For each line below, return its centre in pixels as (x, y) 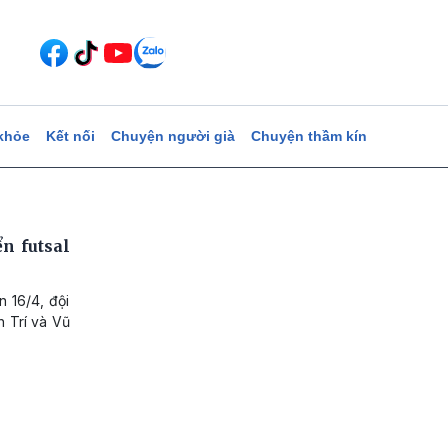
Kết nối (70, 136)
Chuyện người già (172, 136)
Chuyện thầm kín (308, 136)
